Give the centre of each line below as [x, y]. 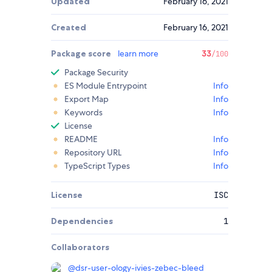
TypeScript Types [97, 166]
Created [69, 28]
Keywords [83, 113]
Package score [82, 54]
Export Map [87, 99]
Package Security [96, 73]
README [81, 139]
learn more [138, 54]
